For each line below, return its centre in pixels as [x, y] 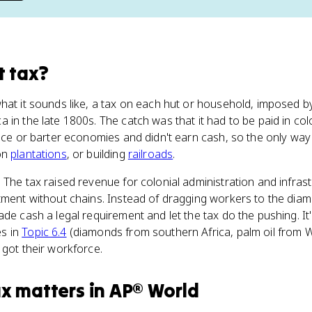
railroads [150, 154]
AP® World [154, 290]
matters [50, 290]
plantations [39, 154]
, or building [97, 154]
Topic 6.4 [44, 232]
